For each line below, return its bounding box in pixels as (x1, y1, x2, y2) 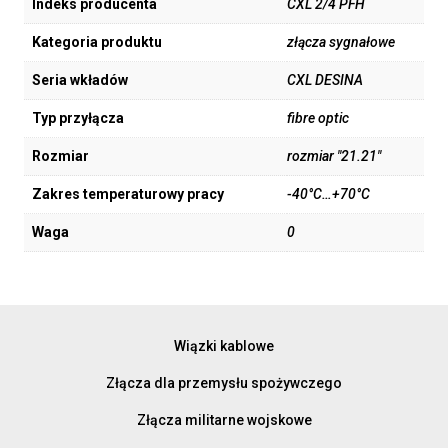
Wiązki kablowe (174, 337, 274, 354)
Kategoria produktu (32, 34, 162, 51)
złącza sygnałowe (287, 34, 395, 51)
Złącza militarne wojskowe (136, 411, 312, 428)
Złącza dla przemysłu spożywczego (106, 374, 342, 391)
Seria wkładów (32, 72, 128, 89)
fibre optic (287, 110, 349, 127)
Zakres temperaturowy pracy (32, 186, 224, 203)
